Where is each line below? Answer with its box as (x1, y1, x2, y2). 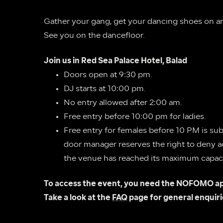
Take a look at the (44, 194, 112, 202)
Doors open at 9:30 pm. (64, 71, 152, 79)
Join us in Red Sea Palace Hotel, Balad (44, 57, 187, 65)
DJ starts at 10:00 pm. (64, 85, 146, 93)
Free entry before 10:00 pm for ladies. (64, 113, 206, 121)
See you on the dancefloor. (44, 32, 145, 40)
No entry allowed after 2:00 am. (64, 99, 182, 107)
